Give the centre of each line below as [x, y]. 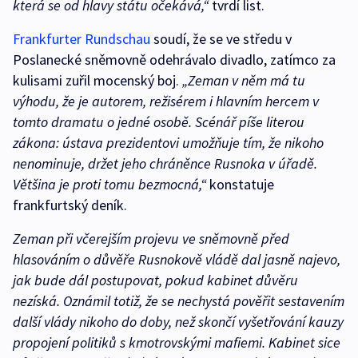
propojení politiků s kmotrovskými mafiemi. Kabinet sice [177, 343]
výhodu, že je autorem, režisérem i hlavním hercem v [166, 101]
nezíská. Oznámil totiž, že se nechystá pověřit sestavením [179, 301]
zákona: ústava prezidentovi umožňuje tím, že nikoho [168, 143]
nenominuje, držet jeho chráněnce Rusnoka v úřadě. [165, 164]
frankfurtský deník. [72, 205]
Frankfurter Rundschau [82, 39]
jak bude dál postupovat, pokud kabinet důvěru [155, 280]
